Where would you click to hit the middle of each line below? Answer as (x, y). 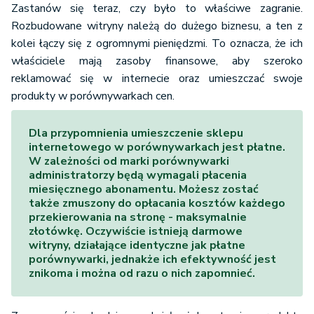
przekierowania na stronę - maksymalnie (138, 218)
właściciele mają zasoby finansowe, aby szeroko (157, 61)
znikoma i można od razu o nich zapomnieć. (142, 274)
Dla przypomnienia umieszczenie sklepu (136, 134)
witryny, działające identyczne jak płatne (137, 246)
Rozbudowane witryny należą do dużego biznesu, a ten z (157, 26)
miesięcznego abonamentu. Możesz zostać (144, 190)
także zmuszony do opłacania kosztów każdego (157, 204)
